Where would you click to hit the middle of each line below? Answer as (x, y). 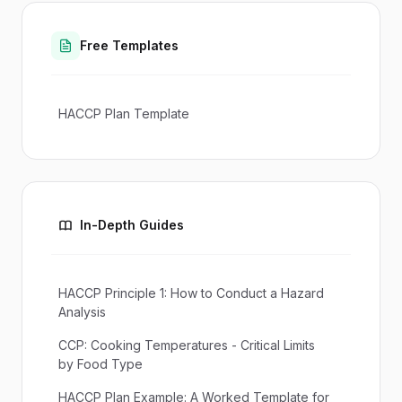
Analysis (82, 312)
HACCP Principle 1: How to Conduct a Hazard (191, 293)
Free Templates (129, 45)
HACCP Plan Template (124, 114)
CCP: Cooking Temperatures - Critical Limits (187, 345)
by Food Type (100, 364)
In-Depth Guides (132, 225)
